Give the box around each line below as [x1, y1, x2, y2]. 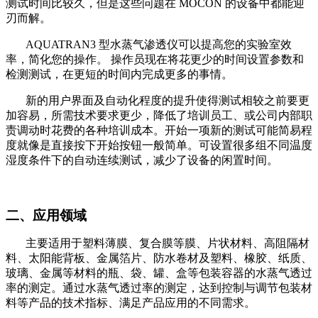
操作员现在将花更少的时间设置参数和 [111, 53, 304, 66]
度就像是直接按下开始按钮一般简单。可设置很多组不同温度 [6, 139, 312, 152]
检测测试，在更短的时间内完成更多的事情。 [6, 68, 233, 81]
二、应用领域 [6, 208, 87, 224]
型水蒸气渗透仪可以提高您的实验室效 [99, 38, 292, 51]
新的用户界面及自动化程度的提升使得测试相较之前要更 [26, 94, 309, 107]
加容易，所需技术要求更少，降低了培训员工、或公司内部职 [6, 109, 312, 122]
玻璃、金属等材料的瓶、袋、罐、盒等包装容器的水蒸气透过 [6, 267, 312, 280]
